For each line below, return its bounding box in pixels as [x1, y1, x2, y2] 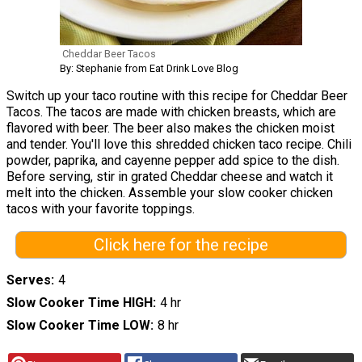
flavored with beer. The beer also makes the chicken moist [6, 120, 335, 137]
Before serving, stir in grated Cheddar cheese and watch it [6, 169, 333, 185]
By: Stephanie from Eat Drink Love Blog [60, 62, 238, 75]
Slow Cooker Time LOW [6, 318, 150, 334]
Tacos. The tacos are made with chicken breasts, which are [6, 104, 336, 120]
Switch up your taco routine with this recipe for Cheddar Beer [6, 88, 347, 104]
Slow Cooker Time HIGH [6, 295, 153, 311]
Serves [6, 272, 51, 288]
